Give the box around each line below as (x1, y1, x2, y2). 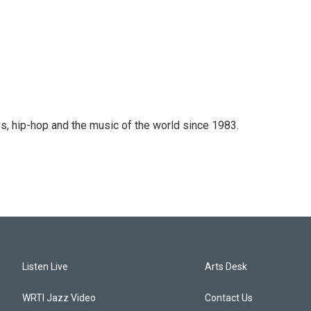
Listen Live (22, 261, 68, 272)
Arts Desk (205, 261, 248, 272)
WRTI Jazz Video (22, 292, 96, 303)
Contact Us (205, 292, 253, 303)
